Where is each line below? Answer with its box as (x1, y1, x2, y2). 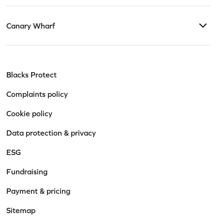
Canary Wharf (6, 21, 56, 30)
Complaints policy (6, 89, 68, 98)
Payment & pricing (6, 186, 71, 195)
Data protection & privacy (6, 128, 96, 137)
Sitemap (6, 205, 36, 215)
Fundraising (6, 167, 48, 176)
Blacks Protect (6, 70, 57, 79)
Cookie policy (6, 108, 53, 118)
